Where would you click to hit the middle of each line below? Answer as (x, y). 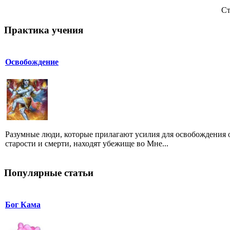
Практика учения (44, 30)
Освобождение (32, 62)
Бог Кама (23, 205)
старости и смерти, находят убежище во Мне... (87, 143)
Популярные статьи (49, 173)
